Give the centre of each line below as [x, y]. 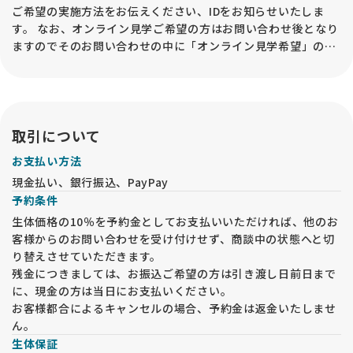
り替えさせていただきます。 [87, 256]
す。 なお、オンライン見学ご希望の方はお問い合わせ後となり [175, 28]
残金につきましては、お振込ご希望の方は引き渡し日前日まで [174, 273]
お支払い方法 [47, 160]
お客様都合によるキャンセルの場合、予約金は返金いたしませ [174, 308]
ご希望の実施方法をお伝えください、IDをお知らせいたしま [168, 11]
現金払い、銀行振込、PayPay [91, 182]
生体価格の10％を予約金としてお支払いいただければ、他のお [175, 221]
